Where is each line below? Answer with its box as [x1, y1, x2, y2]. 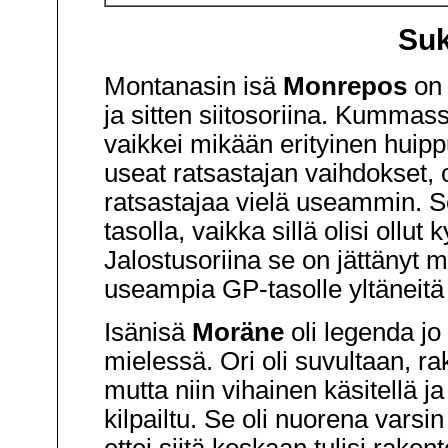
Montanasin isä [104, 72, 283, 101]
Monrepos [283, 72, 407, 101]
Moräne [192, 317, 284, 346]
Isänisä [104, 317, 192, 346]
